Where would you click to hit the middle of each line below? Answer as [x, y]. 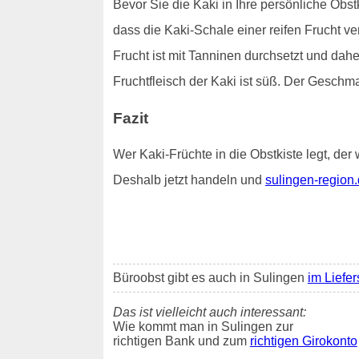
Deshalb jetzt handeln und [189, 180]
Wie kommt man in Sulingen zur [203, 327]
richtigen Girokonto [303, 341]
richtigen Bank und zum [181, 341]
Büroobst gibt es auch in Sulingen [210, 278]
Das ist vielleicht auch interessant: [209, 313]
